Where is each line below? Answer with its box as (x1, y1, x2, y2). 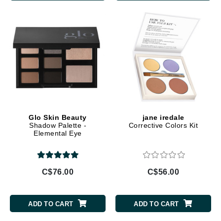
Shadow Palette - (29, 121, 86, 129)
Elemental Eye (34, 129, 82, 137)
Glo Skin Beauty (29, 113, 87, 121)
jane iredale (142, 113, 184, 121)
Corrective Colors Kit (128, 121, 198, 129)
